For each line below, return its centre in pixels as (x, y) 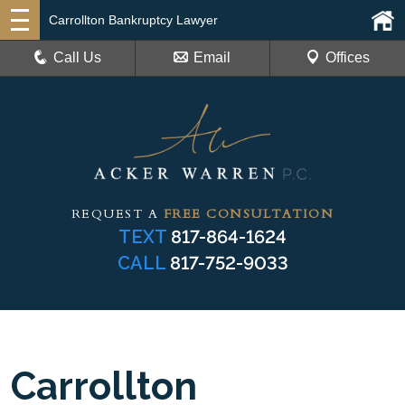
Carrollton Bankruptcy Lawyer (133, 20)
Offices (347, 57)
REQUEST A (117, 213)
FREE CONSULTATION (249, 213)
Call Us (78, 57)
